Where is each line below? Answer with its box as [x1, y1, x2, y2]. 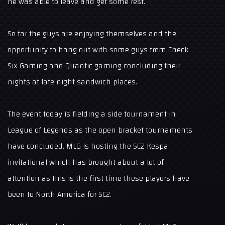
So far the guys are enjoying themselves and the [8, 26, 176, 42]
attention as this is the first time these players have [8, 171, 189, 186]
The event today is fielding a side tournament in [8, 106, 176, 122]
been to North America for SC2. [8, 187, 111, 202]
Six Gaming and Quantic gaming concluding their [8, 58, 180, 74]
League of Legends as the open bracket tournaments [8, 123, 192, 138]
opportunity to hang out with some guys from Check [8, 42, 188, 58]
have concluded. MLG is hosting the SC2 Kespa [8, 139, 168, 154]
